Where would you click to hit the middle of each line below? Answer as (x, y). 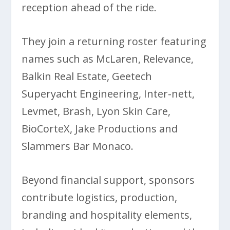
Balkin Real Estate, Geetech (87, 76)
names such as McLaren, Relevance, (108, 59)
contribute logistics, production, (100, 197)
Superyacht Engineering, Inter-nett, (108, 93)
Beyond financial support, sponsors (108, 180)
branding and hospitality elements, (107, 215)
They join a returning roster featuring (114, 41)
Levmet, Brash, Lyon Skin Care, (96, 111)
